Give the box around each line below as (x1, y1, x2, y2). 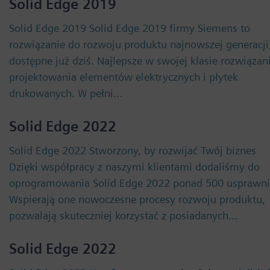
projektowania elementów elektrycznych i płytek (9, 71, 238, 83)
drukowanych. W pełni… (9, 87, 123, 99)
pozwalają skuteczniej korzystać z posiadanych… (9, 209, 238, 222)
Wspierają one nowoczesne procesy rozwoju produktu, (9, 193, 265, 206)
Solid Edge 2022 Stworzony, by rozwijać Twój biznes (9, 144, 256, 157)
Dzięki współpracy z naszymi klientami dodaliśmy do (9, 160, 260, 173)
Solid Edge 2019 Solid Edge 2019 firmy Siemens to (9, 22, 250, 34)
